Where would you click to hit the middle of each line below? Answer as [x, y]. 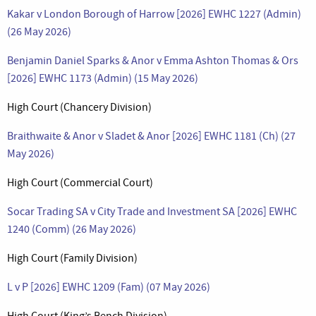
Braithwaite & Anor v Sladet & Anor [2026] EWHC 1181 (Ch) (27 [151, 136]
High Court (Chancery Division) [79, 107]
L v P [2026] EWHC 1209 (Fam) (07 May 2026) [109, 287]
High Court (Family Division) [72, 258]
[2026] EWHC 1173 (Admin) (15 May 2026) [103, 78]
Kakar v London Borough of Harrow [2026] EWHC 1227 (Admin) [154, 14]
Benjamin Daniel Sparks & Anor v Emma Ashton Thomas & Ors [153, 60]
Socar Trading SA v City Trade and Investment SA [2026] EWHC [152, 211]
